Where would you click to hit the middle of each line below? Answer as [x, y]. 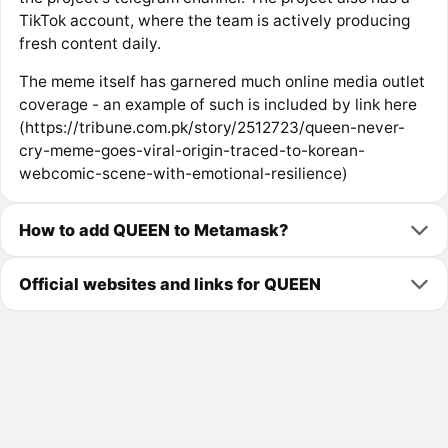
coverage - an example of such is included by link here [217, 105]
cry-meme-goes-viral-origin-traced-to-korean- [191, 151]
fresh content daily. [89, 43]
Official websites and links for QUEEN [169, 283]
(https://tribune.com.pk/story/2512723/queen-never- [211, 128]
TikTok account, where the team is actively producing [214, 20]
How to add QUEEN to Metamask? [153, 229]
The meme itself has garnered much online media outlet [221, 82]
